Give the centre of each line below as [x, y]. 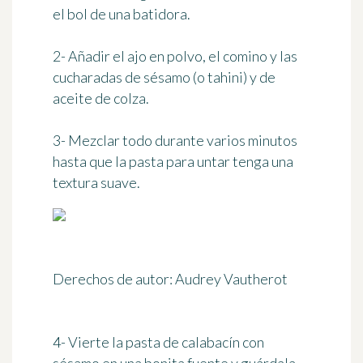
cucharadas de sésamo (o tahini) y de [164, 77]
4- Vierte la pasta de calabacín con [158, 342]
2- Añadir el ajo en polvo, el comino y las [175, 56]
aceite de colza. [101, 98]
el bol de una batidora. [122, 14]
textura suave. [96, 183]
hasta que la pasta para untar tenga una [173, 162]
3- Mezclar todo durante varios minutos [175, 141]
